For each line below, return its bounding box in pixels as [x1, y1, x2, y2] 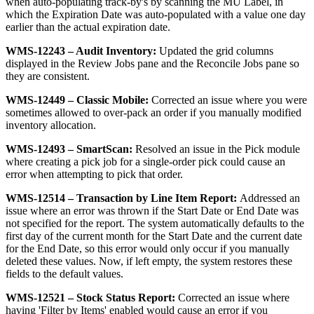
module [267, 143, 300, 156]
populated [168, 8, 211, 21]
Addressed [240, 192, 287, 205]
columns [236, 45, 273, 57]
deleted [6, 255, 37, 268]
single [143, 156, 169, 168]
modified [262, 107, 301, 119]
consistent [43, 70, 87, 83]
